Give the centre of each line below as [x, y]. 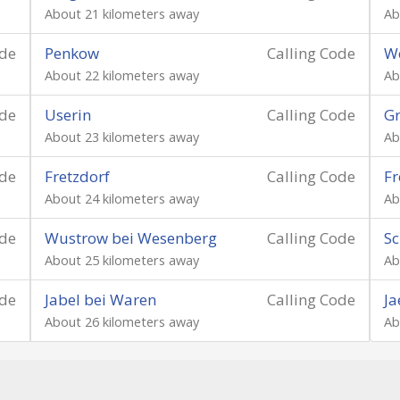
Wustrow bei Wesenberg [131, 238]
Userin [68, 115]
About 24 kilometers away [122, 199]
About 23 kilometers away [122, 137]
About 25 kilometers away [122, 260]
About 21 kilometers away [122, 14]
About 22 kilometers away [122, 75]
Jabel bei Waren [100, 300]
